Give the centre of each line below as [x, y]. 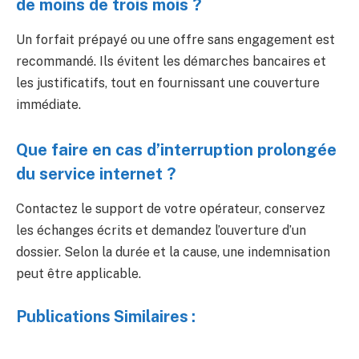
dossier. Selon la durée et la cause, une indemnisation [173, 252]
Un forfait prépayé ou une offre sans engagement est [175, 40]
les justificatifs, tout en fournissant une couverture [168, 83]
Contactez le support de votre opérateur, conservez [171, 209]
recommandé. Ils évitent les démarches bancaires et [171, 62]
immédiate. [48, 105]
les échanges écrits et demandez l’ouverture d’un [161, 231]
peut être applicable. [79, 274]
